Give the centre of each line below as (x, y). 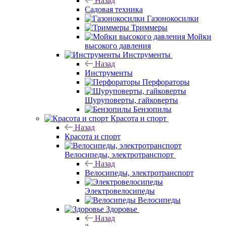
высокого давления (118, 46)
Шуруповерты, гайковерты (131, 100)
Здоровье (122, 209)
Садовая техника (114, 9)
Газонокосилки (173, 18)
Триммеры (149, 27)
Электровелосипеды (120, 191)
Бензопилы (152, 109)
